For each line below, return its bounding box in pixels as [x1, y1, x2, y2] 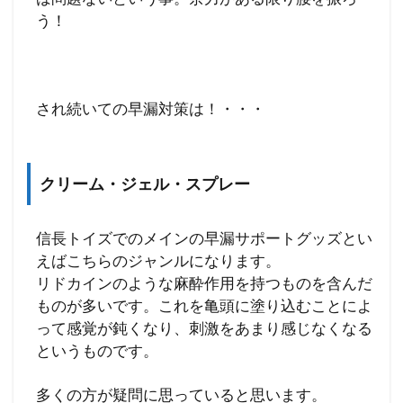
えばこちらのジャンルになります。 [36, 251, 281, 271]
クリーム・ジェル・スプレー [40, 174, 250, 194]
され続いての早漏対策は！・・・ [36, 99, 265, 119]
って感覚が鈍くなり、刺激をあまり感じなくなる [36, 318, 372, 338]
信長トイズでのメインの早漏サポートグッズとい [36, 228, 372, 248]
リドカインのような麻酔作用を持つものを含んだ [36, 273, 372, 293]
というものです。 [36, 341, 158, 361]
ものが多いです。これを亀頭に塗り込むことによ [36, 296, 372, 316]
